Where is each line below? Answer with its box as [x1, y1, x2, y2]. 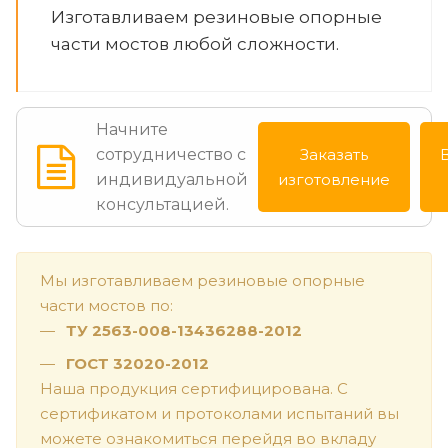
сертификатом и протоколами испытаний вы [40, 403, 399, 423]
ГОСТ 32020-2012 [66, 353, 209, 373]
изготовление [278, 169, 390, 189]
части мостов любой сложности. [51, 33, 339, 54]
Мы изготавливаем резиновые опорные [40, 270, 365, 290]
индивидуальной [96, 169, 248, 189]
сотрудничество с [96, 144, 246, 164]
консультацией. [96, 194, 229, 214]
